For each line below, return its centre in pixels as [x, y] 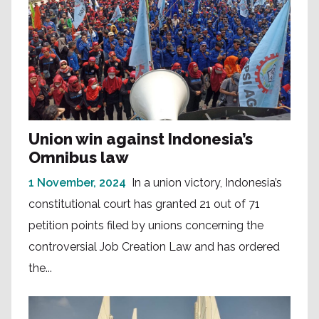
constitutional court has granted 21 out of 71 [144, 204]
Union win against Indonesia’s [141, 139]
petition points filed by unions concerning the [146, 226]
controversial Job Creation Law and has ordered [154, 247]
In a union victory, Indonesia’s [207, 183]
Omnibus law [79, 158]
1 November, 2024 [77, 183]
